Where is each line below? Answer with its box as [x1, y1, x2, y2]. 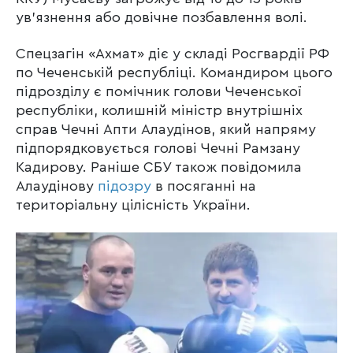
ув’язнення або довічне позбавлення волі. [16, 9, 307, 24]
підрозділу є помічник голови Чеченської [16, 84, 302, 99]
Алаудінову [16, 179, 98, 194]
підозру [98, 179, 151, 194]
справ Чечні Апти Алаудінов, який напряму [16, 122, 316, 137]
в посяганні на [151, 179, 256, 194]
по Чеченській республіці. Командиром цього [16, 65, 333, 80]
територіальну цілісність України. [16, 198, 251, 213]
